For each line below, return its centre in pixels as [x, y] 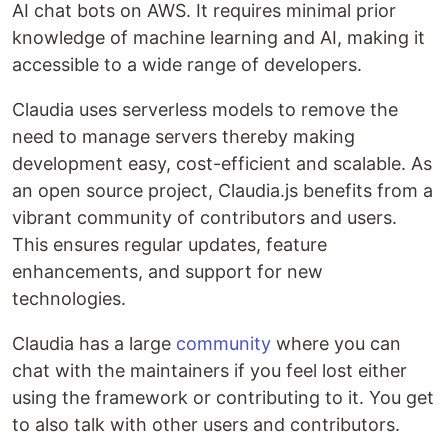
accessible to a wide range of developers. [187, 65]
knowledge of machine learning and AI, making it [218, 38]
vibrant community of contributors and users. [204, 218]
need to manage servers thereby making [183, 137]
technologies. [69, 299]
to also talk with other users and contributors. [206, 425]
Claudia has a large [94, 344]
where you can [336, 344]
